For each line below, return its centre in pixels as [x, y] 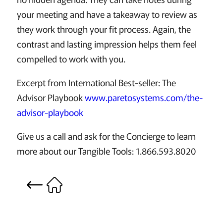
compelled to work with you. [71, 59]
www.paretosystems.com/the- [143, 97]
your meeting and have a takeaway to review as [107, 14]
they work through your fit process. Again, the [104, 29]
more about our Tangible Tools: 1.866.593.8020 [106, 151]
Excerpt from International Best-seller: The [96, 83]
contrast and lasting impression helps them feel [107, 44]
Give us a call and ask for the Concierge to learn [106, 136]
